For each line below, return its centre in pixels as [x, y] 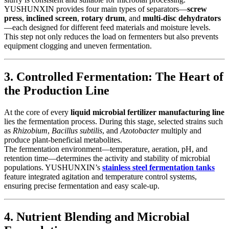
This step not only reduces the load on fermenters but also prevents [111, 37]
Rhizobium [30, 131]
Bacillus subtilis [77, 131]
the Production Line [57, 91]
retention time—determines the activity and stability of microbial [107, 158]
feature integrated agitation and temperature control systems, [100, 177]
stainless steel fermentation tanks [158, 168]
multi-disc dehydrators [182, 18]
